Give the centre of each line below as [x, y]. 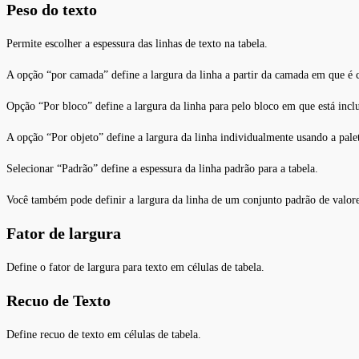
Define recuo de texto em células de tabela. [104, 334]
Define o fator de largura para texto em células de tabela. [135, 267]
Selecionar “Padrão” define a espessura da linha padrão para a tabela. [162, 168]
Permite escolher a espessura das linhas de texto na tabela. [137, 43]
